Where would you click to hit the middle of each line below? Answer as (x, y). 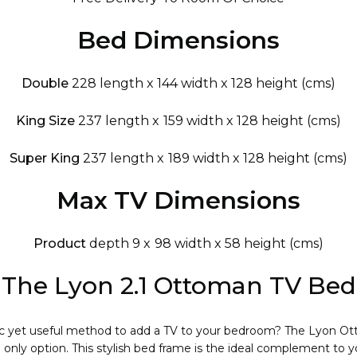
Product (60, 243)
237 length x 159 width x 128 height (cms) (210, 121)
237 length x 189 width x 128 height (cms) (215, 158)
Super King (45, 158)
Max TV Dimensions (178, 200)
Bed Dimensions (178, 40)
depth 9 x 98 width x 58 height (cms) (206, 243)
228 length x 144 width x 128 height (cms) (204, 83)
